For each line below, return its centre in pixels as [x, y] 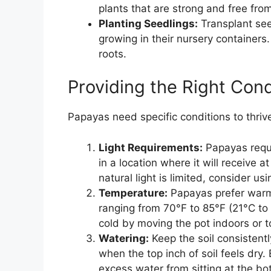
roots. [113, 54]
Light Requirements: [151, 147]
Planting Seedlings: [148, 23]
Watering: [124, 238]
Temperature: [133, 193]
